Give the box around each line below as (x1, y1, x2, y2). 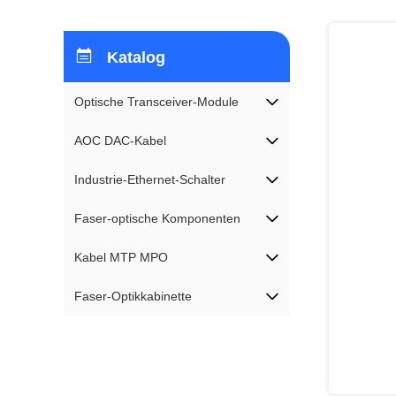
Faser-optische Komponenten (74, 211, 240, 225)
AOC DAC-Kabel (74, 133, 166, 148)
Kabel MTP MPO (74, 250, 168, 264)
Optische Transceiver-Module (74, 95, 239, 109)
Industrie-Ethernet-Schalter (74, 172, 225, 187)
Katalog (107, 49, 165, 66)
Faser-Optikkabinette (74, 289, 192, 303)
